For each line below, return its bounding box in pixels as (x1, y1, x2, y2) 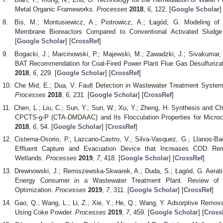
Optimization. (14, 186, 55, 194)
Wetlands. (14, 154, 46, 162)
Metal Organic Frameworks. (14, 5, 97, 13)
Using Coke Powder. (14, 208, 75, 216)
